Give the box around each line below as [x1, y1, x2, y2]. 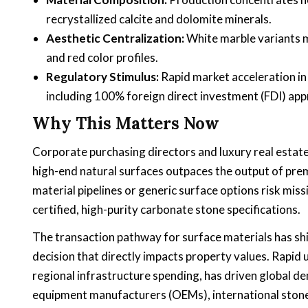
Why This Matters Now [32, 113, 219, 135]
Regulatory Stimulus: [46, 69, 159, 84]
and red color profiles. [46, 49, 158, 65]
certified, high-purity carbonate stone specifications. [32, 201, 300, 217]
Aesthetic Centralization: [46, 30, 184, 45]
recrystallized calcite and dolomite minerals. [46, 11, 272, 26]
